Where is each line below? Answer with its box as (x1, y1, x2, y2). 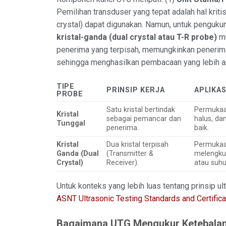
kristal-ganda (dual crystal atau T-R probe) (56, 32, 217, 42)
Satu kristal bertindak (106, 105, 176, 114)
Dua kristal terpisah (106, 140, 169, 149)
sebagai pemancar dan (106, 114, 182, 123)
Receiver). (106, 158, 139, 167)
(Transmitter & (106, 149, 154, 158)
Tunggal (56, 119, 85, 128)
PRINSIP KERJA (106, 85, 165, 94)
